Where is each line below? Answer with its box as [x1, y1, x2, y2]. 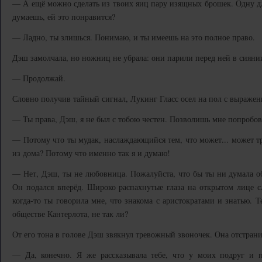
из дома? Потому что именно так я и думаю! [12, 147, 170, 158]
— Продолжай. [12, 73, 65, 84]
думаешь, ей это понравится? [12, 11, 115, 22]
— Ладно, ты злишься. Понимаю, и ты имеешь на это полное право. [12, 32, 255, 43]
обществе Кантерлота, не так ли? [12, 208, 128, 219]
